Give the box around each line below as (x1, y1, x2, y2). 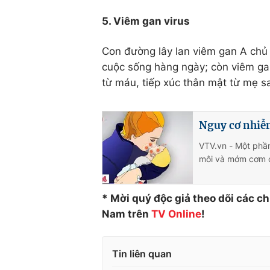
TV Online (151, 208, 201, 220)
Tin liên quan (112, 248, 172, 260)
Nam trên (102, 208, 151, 220)
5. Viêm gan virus (102, 15, 190, 27)
